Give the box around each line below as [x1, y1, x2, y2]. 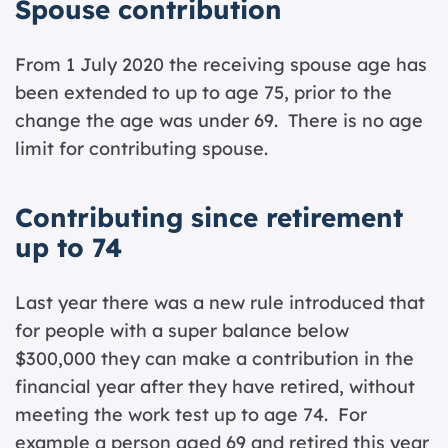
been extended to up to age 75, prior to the [15, 81, 392, 104]
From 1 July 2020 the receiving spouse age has [15, 53, 427, 76]
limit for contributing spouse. [15, 137, 268, 160]
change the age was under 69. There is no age [15, 109, 423, 132]
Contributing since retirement [15, 201, 403, 234]
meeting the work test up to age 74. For [15, 403, 367, 426]
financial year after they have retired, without [15, 375, 415, 398]
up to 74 [15, 231, 122, 264]
